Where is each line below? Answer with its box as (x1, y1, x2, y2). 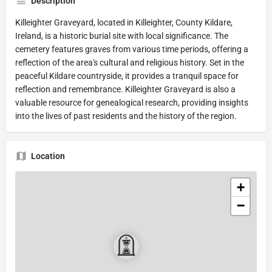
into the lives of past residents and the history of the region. (15, 110, 237, 121)
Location (31, 151, 65, 161)
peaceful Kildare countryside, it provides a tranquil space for (15, 70, 239, 81)
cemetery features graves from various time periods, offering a (15, 44, 248, 54)
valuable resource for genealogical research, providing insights (15, 97, 248, 107)
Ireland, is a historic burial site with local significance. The (15, 30, 228, 41)
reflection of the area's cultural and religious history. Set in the (15, 57, 244, 67)
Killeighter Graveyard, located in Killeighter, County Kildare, (15, 17, 233, 27)
